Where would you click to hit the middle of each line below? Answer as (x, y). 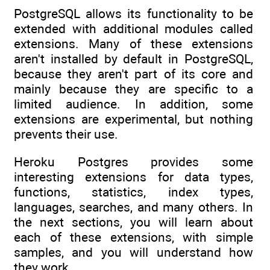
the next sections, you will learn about (133, 222)
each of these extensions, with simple (133, 237)
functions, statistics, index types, (133, 192)
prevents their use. (66, 134)
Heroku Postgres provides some (133, 162)
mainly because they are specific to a (133, 89)
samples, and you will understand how (133, 253)
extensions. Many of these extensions (133, 43)
